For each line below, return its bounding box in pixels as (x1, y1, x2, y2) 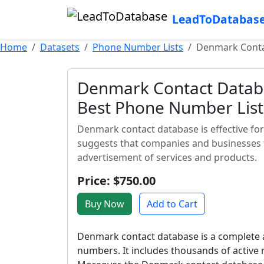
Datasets (40, 41, 80, 54)
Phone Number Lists (93, 41, 183, 54)
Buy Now (85, 197, 124, 210)
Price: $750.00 (77, 173, 156, 189)
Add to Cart (147, 197, 197, 210)
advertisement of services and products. (77, 151, 257, 164)
